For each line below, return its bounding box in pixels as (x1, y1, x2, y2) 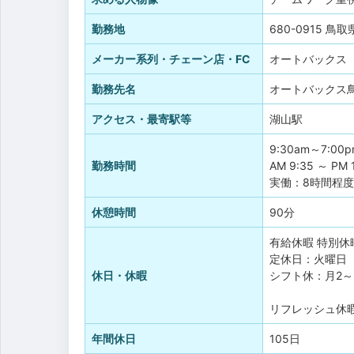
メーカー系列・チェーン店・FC (92, 51, 250, 66)
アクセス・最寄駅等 (92, 111, 191, 126)
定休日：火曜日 (269, 251, 347, 265)
